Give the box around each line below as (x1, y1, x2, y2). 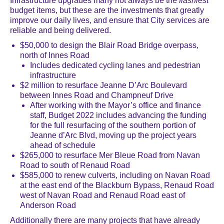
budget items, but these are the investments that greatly (10, 6, 204, 14)
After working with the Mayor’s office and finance (30, 101, 201, 109)
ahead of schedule (30, 141, 95, 149)
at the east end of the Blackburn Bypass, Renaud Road (20, 181, 214, 189)
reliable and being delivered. (10, 26, 111, 34)
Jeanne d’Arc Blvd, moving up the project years (30, 131, 196, 139)
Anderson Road (20, 201, 76, 209)
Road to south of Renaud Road (20, 161, 130, 169)
